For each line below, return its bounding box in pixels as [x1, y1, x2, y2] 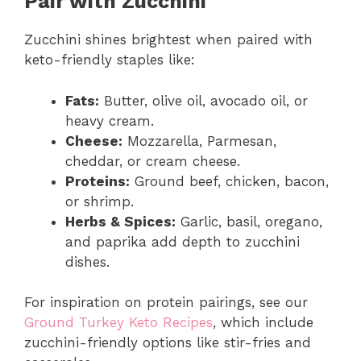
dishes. [65, 253, 110, 270]
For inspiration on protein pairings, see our [24, 294, 308, 311]
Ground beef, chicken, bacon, [130, 172, 329, 189]
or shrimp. [65, 193, 134, 210]
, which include [213, 314, 313, 331]
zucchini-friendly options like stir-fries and [24, 334, 311, 351]
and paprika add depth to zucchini [65, 233, 300, 250]
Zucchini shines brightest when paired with [24, 31, 313, 48]
